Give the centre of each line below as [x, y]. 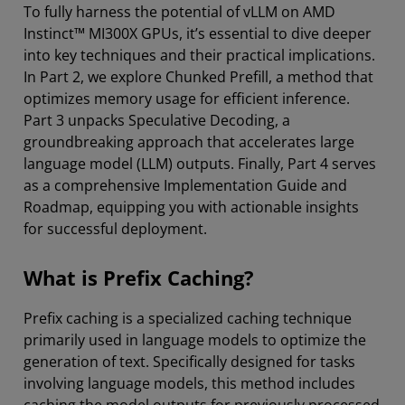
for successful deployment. [115, 229]
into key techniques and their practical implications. [199, 55]
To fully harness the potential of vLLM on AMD [179, 12]
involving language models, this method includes [189, 383]
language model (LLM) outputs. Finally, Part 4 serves [200, 164]
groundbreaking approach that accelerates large [189, 142]
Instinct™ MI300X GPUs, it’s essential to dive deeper [198, 33]
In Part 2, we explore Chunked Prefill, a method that [198, 77]
